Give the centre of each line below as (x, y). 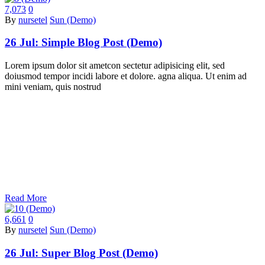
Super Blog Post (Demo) (100, 253)
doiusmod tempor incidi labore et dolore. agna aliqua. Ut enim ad (126, 76)
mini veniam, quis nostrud (53, 87)
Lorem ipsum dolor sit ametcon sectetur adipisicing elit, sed (115, 66)
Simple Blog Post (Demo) (102, 43)
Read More (26, 198)
